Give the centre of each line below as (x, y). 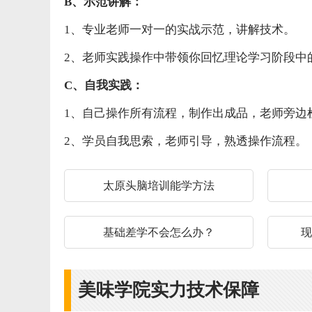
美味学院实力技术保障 (169, 290)
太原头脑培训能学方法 (158, 186)
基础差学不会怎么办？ (158, 232)
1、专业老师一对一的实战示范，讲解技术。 (180, 30)
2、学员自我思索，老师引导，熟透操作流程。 (186, 141)
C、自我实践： (104, 85)
